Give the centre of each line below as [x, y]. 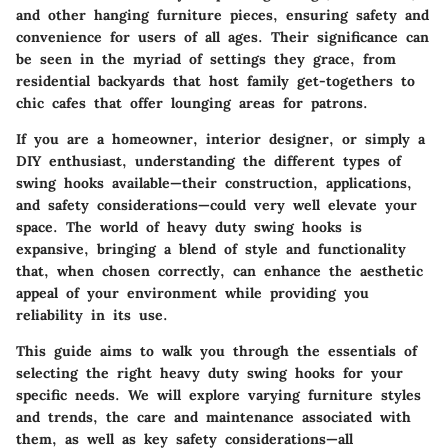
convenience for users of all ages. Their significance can [222, 36]
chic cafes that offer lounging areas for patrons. [192, 102]
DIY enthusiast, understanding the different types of [208, 160]
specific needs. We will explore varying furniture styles [218, 394]
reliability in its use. [92, 314]
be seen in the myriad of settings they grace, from [206, 58]
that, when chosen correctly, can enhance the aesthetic [219, 270]
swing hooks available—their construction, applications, [214, 182]
